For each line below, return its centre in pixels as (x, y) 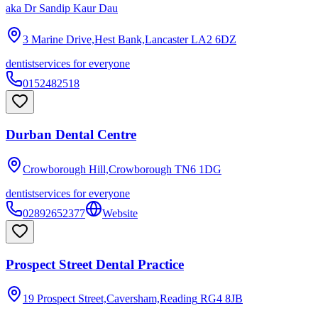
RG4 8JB (221, 299)
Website (120, 213)
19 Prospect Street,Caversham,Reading (110, 299)
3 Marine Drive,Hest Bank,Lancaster (105, 40)
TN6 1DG (198, 169)
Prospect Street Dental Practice (95, 264)
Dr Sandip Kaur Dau (71, 9)
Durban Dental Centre (71, 135)
